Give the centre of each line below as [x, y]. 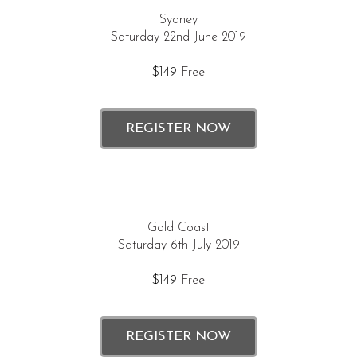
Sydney [178, 20]
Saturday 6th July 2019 [178, 245]
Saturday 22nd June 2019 [178, 37]
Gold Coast [178, 228]
